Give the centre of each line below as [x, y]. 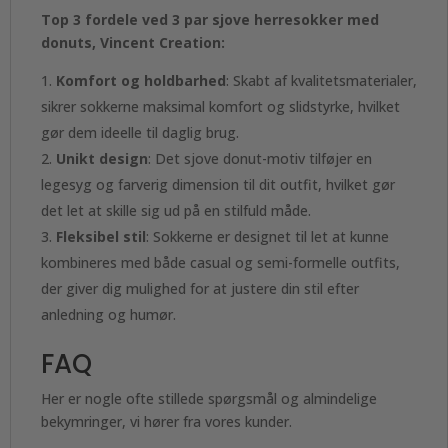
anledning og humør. [108, 314]
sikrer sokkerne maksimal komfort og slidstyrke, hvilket [220, 106]
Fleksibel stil [101, 236]
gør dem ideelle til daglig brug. [140, 132]
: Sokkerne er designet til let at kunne [267, 236]
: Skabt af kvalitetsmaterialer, [321, 80]
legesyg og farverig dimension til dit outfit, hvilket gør [218, 184]
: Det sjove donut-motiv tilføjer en [260, 158]
